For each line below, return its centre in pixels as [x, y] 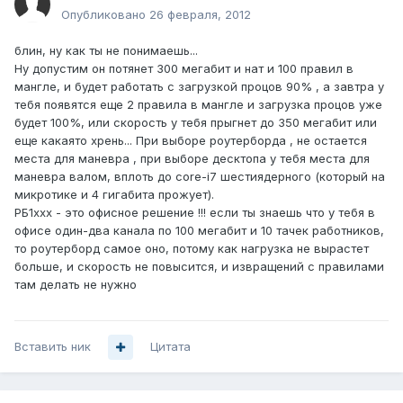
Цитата [170, 347]
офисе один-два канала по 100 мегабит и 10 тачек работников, [199, 231]
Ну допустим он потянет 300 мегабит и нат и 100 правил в [184, 69]
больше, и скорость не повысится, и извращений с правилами [199, 267]
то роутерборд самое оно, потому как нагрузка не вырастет [192, 249]
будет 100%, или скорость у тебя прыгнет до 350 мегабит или [196, 123]
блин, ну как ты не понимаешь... [106, 51]
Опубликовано [105, 15]
